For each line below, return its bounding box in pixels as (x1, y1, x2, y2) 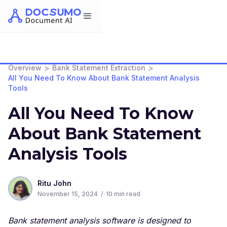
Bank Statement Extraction (52, 63, 145, 72)
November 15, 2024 (37, 190, 98, 198)
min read (112, 190, 140, 198)
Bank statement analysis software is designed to (8, 215, 191, 225)
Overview (8, 63, 42, 72)
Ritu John (37, 179, 71, 187)
